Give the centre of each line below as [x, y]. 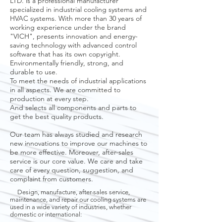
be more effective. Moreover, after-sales [72, 152]
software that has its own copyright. [65, 54]
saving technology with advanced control [73, 45]
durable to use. [34, 72]
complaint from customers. [52, 179]
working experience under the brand [68, 27]
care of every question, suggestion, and [72, 170]
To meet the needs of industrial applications [78, 81]
